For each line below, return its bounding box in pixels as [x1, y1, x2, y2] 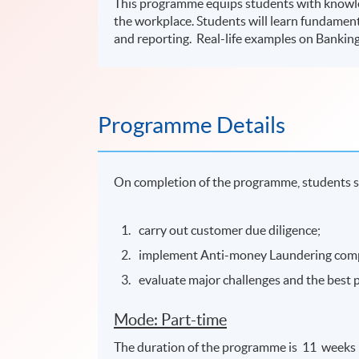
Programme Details [98, 111, 285, 138]
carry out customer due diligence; [139, 222, 321, 237]
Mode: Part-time [114, 311, 228, 329]
